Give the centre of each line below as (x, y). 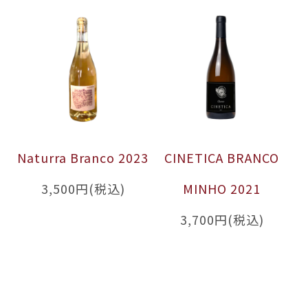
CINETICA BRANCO (222, 157)
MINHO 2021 (222, 188)
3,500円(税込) (83, 188)
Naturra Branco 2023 (83, 157)
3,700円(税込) (222, 219)
